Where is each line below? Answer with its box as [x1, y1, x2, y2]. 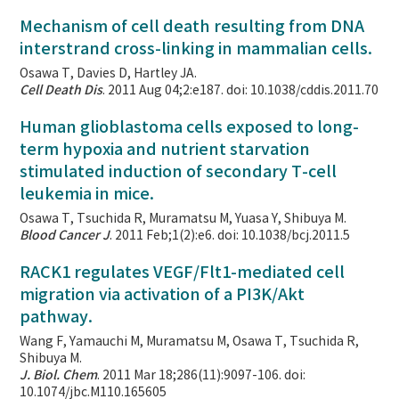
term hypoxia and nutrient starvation [20, 140, 311, 159]
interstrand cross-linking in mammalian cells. [20, 39, 373, 59]
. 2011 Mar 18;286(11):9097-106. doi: [97, 368, 306, 383]
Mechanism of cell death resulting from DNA [20, 17, 365, 37]
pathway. [20, 307, 94, 327]
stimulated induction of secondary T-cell [20, 162, 338, 182]
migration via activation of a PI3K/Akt [20, 285, 305, 305]
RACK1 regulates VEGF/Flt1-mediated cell [20, 263, 346, 282]
